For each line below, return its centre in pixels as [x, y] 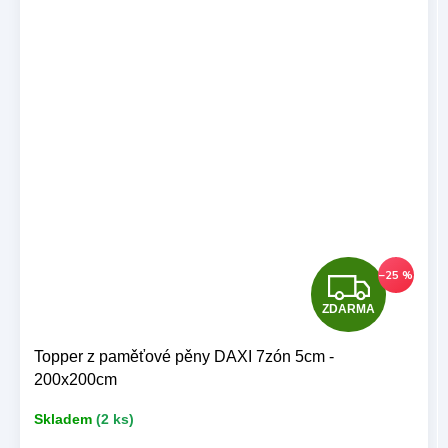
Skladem [63, 419]
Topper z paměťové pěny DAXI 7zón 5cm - [184, 356]
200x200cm [75, 379]
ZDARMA [348, 309]
